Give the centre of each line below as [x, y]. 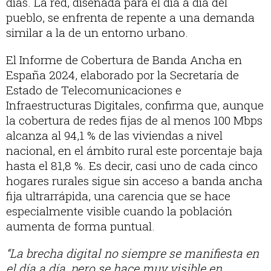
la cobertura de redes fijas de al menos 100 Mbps [134, 120]
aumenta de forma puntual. [80, 226]
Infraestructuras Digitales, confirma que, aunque [135, 105]
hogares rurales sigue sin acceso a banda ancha [134, 181]
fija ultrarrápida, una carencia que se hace [118, 196]
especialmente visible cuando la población [119, 211]
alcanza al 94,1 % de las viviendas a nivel [114, 135]
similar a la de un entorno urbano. [97, 33]
